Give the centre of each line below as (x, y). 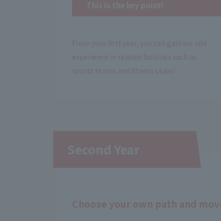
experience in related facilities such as (134, 57)
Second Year (104, 149)
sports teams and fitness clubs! (123, 71)
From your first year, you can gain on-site (139, 43)
